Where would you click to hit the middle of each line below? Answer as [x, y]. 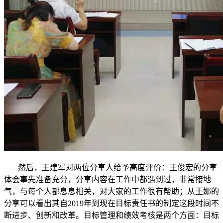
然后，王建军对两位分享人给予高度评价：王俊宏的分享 [111, 167]
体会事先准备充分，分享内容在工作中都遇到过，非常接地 [108, 179]
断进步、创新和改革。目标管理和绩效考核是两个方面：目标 [111, 215]
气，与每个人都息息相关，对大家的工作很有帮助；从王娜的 [111, 191]
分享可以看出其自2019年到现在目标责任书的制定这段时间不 [111, 203]
